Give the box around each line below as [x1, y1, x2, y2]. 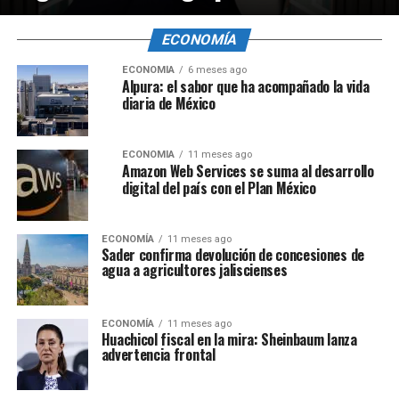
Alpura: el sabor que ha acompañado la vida [121, 76, 370, 97]
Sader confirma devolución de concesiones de [101, 244, 364, 265]
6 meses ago [187, 64, 247, 76]
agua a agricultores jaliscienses [101, 259, 288, 281]
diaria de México [121, 93, 216, 114]
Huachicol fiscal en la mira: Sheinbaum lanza [101, 329, 357, 350]
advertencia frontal [101, 344, 216, 365]
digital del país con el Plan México [121, 177, 316, 199]
